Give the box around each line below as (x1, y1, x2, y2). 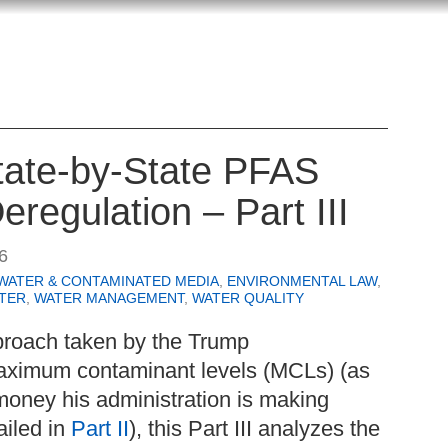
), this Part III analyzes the (129, 416, 380, 442)
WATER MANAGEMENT (34, 290, 184, 307)
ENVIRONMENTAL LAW (227, 273, 377, 290)
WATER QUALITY (192, 290, 304, 307)
